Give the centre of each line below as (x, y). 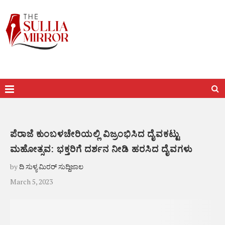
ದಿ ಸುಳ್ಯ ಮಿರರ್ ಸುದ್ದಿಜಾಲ (51, 166)
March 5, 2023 (31, 182)
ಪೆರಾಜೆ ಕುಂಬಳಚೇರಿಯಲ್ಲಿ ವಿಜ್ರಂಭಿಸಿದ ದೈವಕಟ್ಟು (95, 134)
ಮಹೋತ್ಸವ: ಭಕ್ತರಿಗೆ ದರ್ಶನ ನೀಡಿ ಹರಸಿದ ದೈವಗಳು (101, 149)
